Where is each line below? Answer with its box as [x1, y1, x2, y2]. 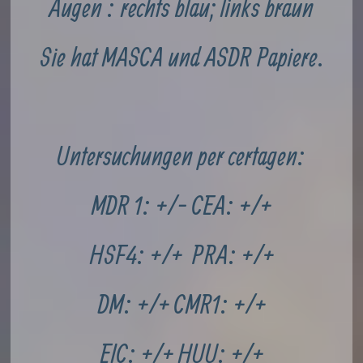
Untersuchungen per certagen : [57, 141, 306, 171]
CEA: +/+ [192, 190, 271, 220]
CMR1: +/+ [173, 289, 266, 319]
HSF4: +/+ [89, 240, 192, 270]
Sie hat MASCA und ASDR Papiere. [40, 42, 323, 72]
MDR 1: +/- [92, 190, 192, 220]
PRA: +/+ [191, 240, 274, 270]
